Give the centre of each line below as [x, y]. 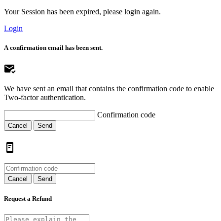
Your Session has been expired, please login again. [82, 11]
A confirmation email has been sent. [53, 47]
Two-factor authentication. [45, 98]
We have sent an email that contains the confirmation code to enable [109, 89]
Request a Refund [28, 199]
